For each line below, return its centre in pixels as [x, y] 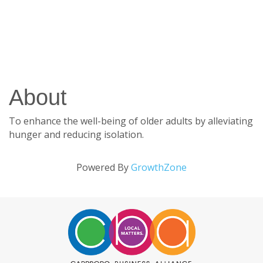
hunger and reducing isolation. [76, 135]
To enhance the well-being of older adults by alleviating [131, 121]
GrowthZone [159, 168]
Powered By [104, 168]
